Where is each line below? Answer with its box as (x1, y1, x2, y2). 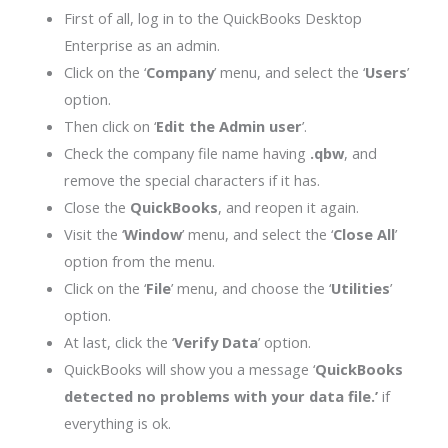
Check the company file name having (63, 142, 310, 163)
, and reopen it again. (217, 196, 359, 217)
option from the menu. (63, 250, 215, 271)
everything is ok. (63, 412, 171, 433)
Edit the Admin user (155, 115, 302, 136)
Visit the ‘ (63, 223, 124, 244)
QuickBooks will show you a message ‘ (63, 358, 315, 379)
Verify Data (173, 331, 258, 352)
